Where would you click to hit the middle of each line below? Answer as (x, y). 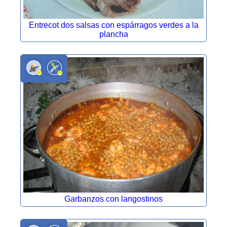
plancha (113, 34)
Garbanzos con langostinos (113, 199)
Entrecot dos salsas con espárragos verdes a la (113, 25)
